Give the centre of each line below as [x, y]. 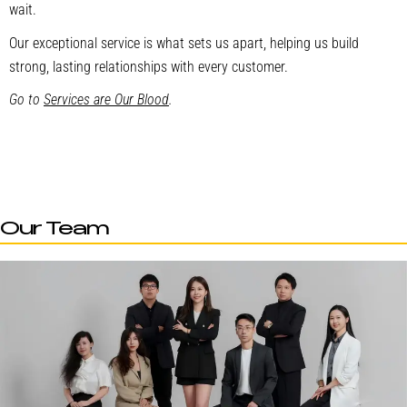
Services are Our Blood [106, 100]
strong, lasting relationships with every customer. [149, 66]
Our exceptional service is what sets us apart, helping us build [184, 43]
